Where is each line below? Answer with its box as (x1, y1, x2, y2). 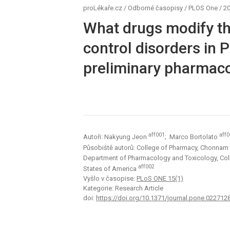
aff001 (148, 131, 165, 139)
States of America (83, 165, 138, 173)
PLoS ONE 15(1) (137, 175, 183, 183)
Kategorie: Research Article (83, 184, 163, 193)
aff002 (138, 163, 155, 170)
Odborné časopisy (128, 4, 183, 12)
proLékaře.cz (83, 4, 122, 12)
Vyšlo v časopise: (83, 175, 137, 183)
